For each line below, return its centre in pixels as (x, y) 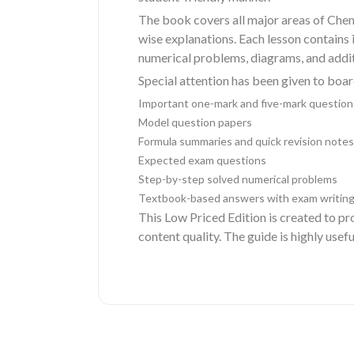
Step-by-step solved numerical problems (238, 179)
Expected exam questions (202, 160)
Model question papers (195, 122)
